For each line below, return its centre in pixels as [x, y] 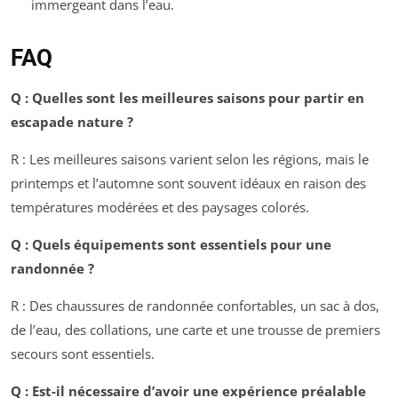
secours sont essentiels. [83, 354]
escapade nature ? [72, 122]
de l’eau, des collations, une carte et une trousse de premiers [195, 330]
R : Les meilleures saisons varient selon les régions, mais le [190, 159]
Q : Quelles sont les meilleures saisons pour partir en [187, 98]
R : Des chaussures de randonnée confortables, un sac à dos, [195, 306]
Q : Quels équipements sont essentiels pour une [171, 245]
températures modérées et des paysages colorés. [160, 207]
